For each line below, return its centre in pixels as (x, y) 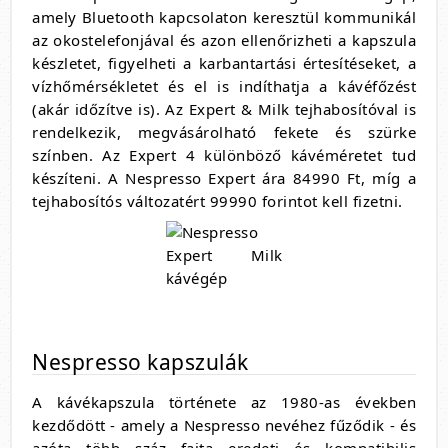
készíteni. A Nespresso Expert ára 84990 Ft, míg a (224, 178)
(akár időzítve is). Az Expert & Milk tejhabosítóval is (224, 109)
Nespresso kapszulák (140, 362)
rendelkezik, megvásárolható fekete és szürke (224, 132)
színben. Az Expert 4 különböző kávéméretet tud (224, 155)
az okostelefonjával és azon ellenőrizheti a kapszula (224, 40)
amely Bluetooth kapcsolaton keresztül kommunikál (224, 17)
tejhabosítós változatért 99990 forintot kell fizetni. (217, 201)
